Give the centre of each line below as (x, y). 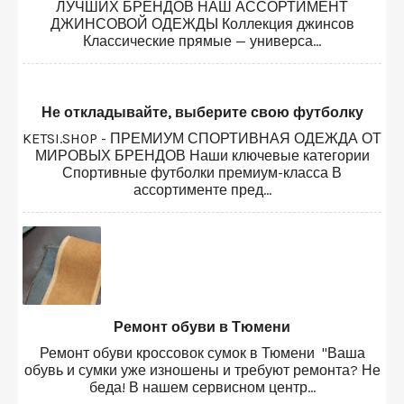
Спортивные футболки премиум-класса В (202, 172)
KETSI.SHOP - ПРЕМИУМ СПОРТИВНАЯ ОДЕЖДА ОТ (202, 138)
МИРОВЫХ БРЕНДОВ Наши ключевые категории (202, 155)
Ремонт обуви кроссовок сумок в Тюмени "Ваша (202, 353)
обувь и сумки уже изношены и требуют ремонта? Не (202, 370)
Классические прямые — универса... (202, 41)
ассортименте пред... (202, 189)
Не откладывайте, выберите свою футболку (202, 112)
